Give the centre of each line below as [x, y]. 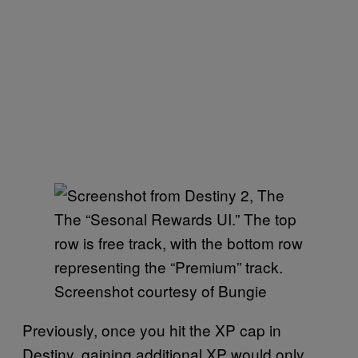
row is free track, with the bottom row [179, 242]
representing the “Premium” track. [169, 266]
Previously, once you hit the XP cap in [152, 329]
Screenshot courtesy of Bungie [161, 290]
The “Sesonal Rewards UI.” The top [175, 218]
